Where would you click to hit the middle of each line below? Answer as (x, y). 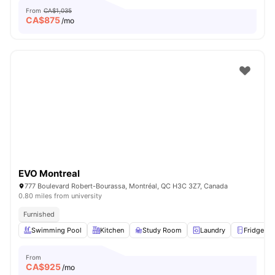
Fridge (254, 230)
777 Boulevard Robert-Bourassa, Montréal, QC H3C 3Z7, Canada (126, 186)
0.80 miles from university (60, 196)
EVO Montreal (49, 173)
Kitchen (112, 230)
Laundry (213, 230)
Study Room (162, 230)
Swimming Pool (56, 230)
